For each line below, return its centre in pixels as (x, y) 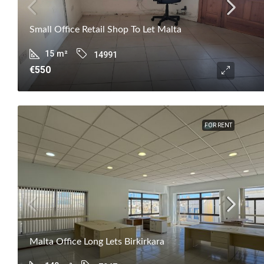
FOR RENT (218, 125)
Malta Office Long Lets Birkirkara (97, 241)
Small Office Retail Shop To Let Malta (105, 29)
